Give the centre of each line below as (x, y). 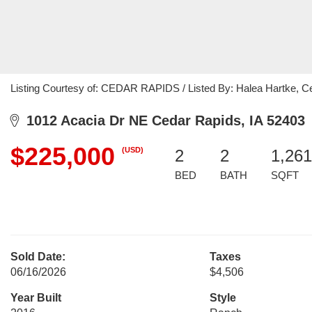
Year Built (36, 298)
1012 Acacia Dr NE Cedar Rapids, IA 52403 (162, 120)
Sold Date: (38, 257)
